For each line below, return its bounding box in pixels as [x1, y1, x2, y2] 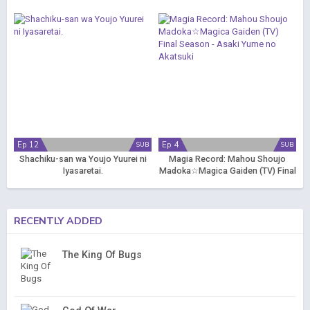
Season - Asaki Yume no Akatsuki [161, 178, 294, 188]
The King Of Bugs [62, 249, 142, 260]
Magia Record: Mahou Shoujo [169, 154, 286, 164]
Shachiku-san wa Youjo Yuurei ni [19, 154, 147, 164]
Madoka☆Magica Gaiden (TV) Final [158, 166, 296, 176]
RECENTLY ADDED [14, 215, 102, 228]
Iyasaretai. [62, 166, 103, 176]
